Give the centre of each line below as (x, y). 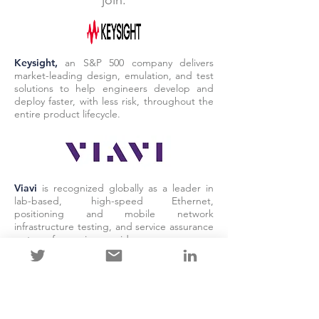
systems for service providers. (80, 239)
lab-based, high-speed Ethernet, (114, 201)
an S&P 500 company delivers (140, 63)
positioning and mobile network (114, 214)
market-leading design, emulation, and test (114, 75)
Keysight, (40, 63)
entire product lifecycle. (67, 114)
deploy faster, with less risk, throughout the (114, 101)
